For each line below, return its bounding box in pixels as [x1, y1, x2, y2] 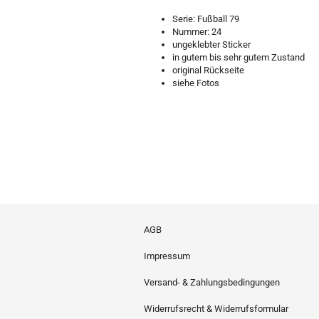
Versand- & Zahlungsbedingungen [144, 277, 280, 288]
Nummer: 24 [172, 26, 221, 37]
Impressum [144, 251, 190, 261]
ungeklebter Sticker [172, 39, 251, 50]
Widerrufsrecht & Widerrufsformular [144, 303, 288, 314]
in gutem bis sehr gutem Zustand [172, 52, 305, 63]
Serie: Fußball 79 [172, 14, 239, 24]
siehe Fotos [172, 78, 219, 88]
